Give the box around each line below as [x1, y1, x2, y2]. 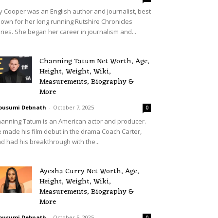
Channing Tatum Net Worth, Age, [39, 55, 149, 68]
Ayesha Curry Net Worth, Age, [39, 165, 139, 178]
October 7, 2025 [53, 104, 94, 111]
